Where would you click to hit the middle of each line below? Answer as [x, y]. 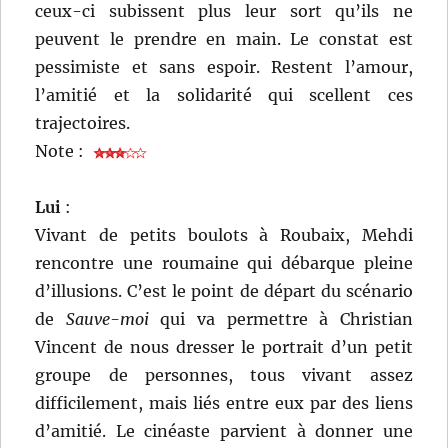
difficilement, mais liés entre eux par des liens [224, 403]
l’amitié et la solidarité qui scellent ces [224, 95]
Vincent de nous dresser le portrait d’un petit [224, 347]
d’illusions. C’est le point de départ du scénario [224, 291]
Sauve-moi [107, 319]
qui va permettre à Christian [280, 319]
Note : [62, 151]
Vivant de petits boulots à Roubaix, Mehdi [224, 235]
